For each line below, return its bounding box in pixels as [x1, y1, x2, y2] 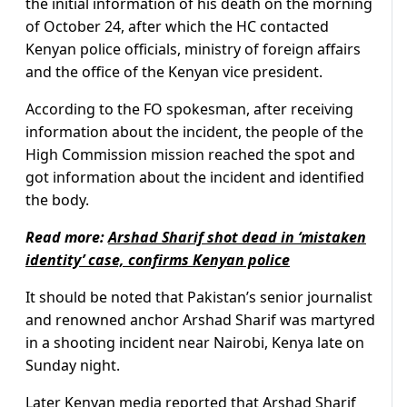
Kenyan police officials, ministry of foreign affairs [25, 39, 361, 60]
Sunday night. [25, 355, 120, 376]
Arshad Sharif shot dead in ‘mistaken [108, 227, 366, 248]
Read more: [25, 227, 108, 248]
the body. [25, 190, 89, 211]
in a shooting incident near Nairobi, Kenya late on [25, 333, 364, 353]
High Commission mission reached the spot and [25, 144, 355, 165]
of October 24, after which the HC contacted [25, 16, 329, 37]
